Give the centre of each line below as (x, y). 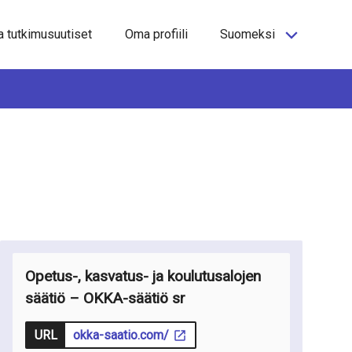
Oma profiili (156, 35)
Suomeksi (249, 35)
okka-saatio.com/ (121, 335)
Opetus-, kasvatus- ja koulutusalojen (143, 277)
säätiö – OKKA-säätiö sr (106, 299)
